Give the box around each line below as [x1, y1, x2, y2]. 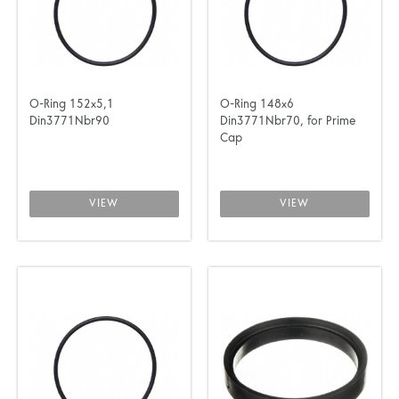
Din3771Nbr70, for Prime [219, 114, 356, 129]
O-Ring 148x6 [219, 97, 294, 112]
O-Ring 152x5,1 [29, 97, 114, 112]
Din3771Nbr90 [29, 114, 110, 129]
